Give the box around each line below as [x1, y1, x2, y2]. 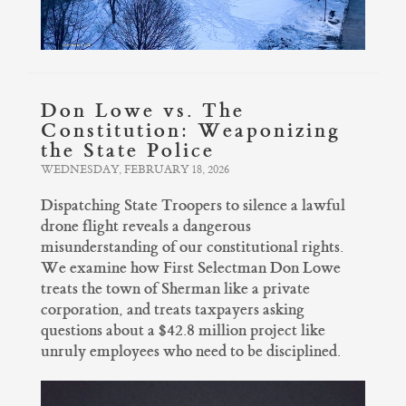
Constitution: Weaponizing [41, 118, 341, 144]
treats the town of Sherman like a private [41, 278, 310, 300]
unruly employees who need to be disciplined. [41, 341, 341, 362]
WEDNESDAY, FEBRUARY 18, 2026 [41, 163, 229, 178]
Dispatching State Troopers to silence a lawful [41, 195, 345, 217]
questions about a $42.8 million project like [41, 320, 325, 342]
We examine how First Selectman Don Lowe [41, 257, 341, 279]
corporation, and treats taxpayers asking [41, 299, 304, 321]
